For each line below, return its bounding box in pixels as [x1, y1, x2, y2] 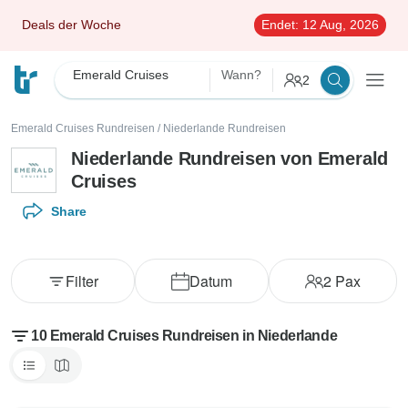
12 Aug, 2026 [299, 17, 379, 32]
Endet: [261, 17, 299, 32]
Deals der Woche [22, 17, 121, 32]
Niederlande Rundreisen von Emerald [71, 148, 389, 168]
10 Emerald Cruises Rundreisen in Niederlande [31, 328, 338, 343]
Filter [66, 270, 98, 291]
